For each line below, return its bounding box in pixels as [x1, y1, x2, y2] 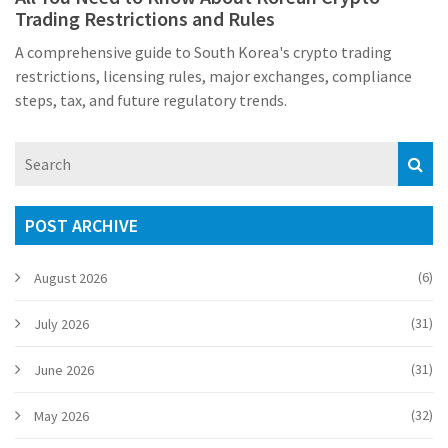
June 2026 [34, 361, 94, 380]
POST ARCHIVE [25, 214, 138, 238]
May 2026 [34, 407, 89, 426]
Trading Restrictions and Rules [15, 6, 275, 32]
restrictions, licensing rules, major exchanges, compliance [15, 66, 412, 87]
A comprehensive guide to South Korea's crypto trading [15, 42, 392, 63]
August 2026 [34, 269, 107, 288]
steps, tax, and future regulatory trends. [15, 90, 287, 111]
